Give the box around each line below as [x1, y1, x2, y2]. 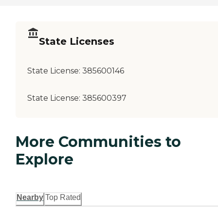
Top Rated [45, 193, 81, 201]
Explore [16, 150, 73, 168]
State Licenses [39, 36, 114, 48]
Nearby [17, 193, 43, 201]
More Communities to [16, 132, 181, 151]
